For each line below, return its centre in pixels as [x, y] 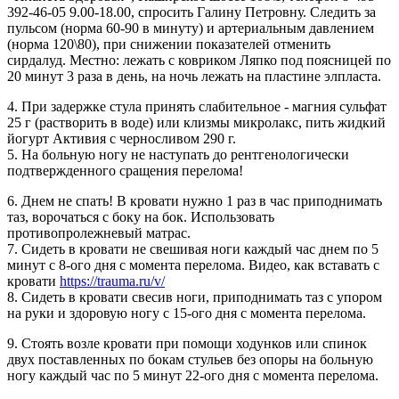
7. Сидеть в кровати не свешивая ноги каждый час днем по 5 [193, 249]
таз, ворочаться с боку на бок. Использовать [141, 217]
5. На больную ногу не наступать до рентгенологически [178, 155]
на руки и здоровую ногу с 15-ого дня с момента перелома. [187, 313]
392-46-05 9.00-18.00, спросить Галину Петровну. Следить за [191, 12]
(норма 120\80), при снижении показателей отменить [169, 45]
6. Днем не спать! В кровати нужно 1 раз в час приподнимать [195, 201]
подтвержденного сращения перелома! [125, 171]
